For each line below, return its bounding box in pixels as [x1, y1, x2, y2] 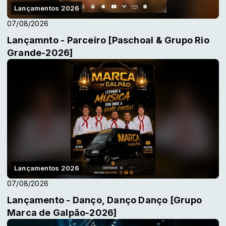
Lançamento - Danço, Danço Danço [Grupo [7, 194, 202, 205]
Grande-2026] [7, 47, 73, 59]
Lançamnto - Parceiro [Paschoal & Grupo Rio [7, 35, 209, 46]
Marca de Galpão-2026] [7, 207, 117, 218]
